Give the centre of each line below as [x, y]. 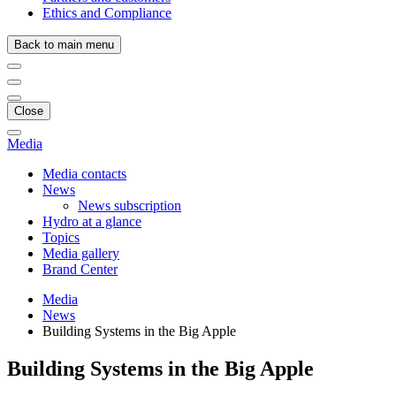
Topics [61, 237]
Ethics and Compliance [107, 13]
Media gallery [81, 253]
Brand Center [80, 269]
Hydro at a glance [92, 221]
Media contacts [84, 174]
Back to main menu [64, 45]
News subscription [129, 206]
